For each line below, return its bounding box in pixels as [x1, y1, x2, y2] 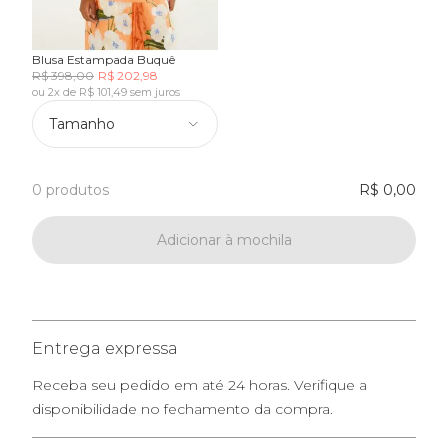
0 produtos [32, 180, 109, 199]
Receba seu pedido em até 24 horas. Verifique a [32, 375, 367, 394]
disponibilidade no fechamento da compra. [32, 399, 333, 418]
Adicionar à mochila [156, 230, 292, 249]
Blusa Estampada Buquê [32, 51, 175, 67]
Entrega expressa [32, 338, 178, 358]
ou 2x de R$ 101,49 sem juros [32, 84, 180, 99]
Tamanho [49, 114, 115, 133]
